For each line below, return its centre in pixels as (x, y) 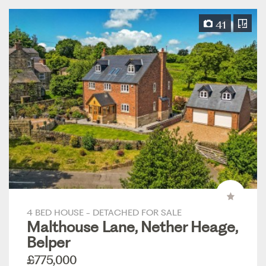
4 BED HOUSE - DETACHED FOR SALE (104, 213)
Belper (48, 243)
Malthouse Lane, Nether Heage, (132, 227)
